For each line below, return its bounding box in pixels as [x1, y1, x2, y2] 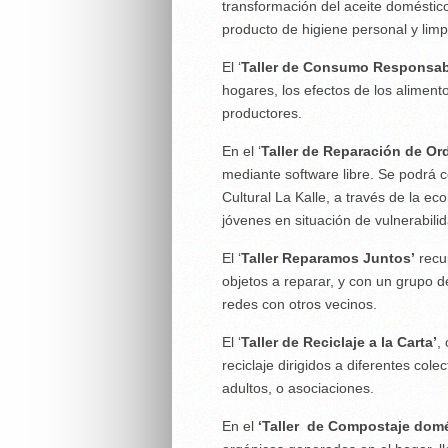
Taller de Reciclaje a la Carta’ [241, 334, 437, 350]
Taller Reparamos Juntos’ [241, 250, 415, 266]
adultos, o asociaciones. [222, 380, 374, 396]
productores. [222, 105, 302, 121]
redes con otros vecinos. [222, 296, 377, 312]
